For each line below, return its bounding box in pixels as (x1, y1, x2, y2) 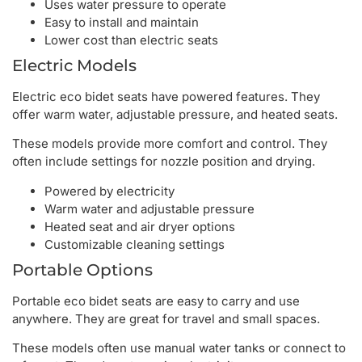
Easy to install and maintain (44, 15, 199, 30)
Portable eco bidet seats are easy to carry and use (12, 293, 300, 309)
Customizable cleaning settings (44, 236, 225, 252)
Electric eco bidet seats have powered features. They (12, 89, 320, 104)
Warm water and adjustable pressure (44, 200, 255, 217)
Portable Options (12, 259, 153, 280)
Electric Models (12, 56, 137, 75)
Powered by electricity (44, 183, 175, 199)
